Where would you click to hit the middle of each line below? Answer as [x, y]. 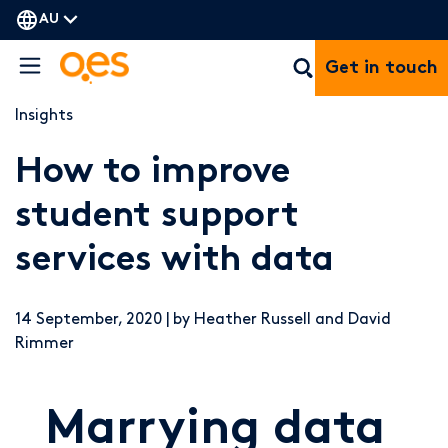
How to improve [152, 173]
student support [157, 217]
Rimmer [44, 343]
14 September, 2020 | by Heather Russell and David [203, 319]
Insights [44, 115]
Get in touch [381, 68]
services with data [174, 261]
